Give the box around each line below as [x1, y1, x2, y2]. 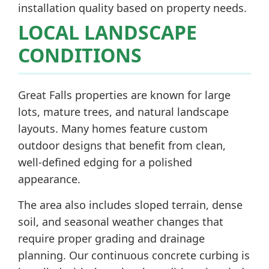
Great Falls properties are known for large [18, 88, 231, 102]
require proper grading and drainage [18, 231, 205, 246]
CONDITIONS [18, 42, 142, 68]
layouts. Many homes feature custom [18, 121, 208, 136]
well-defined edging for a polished [18, 155, 192, 169]
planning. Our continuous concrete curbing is [18, 248, 250, 262]
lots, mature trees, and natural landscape [18, 104, 229, 119]
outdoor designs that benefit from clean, [18, 138, 226, 153]
